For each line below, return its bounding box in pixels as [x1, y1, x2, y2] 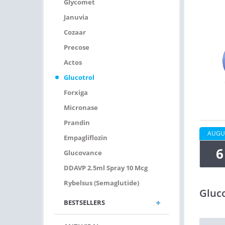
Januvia [64, 13, 88, 22]
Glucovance [64, 148, 102, 157]
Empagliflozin [64, 133, 107, 142]
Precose [64, 43, 89, 52]
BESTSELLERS [64, 198, 105, 207]
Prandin [64, 118, 90, 127]
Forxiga [64, 88, 88, 97]
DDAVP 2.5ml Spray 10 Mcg [64, 163, 148, 172]
